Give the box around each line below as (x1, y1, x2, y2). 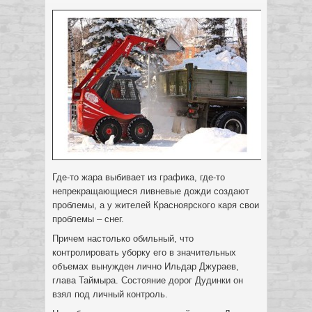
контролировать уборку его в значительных (52, 247, 236, 258)
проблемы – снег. (52, 214, 124, 224)
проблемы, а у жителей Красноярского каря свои (52, 200, 259, 210)
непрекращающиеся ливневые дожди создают (52, 186, 249, 196)
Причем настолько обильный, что (52, 233, 194, 244)
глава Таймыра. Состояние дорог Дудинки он (52, 275, 243, 286)
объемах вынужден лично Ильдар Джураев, (52, 261, 239, 272)
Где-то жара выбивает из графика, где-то (52, 172, 225, 182)
